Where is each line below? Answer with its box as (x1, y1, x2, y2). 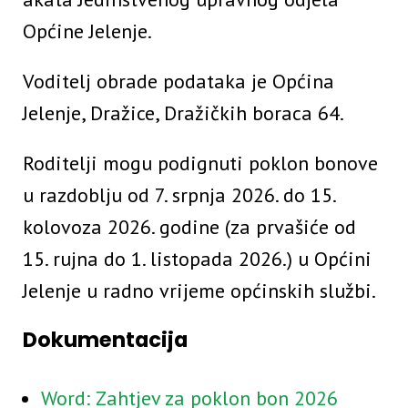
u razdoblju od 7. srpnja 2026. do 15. (23, 182, 335, 209)
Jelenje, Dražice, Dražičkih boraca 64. (23, 100, 344, 127)
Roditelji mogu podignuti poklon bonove (23, 150, 378, 177)
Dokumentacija (23, 325, 188, 355)
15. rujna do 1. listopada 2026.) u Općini (23, 246, 372, 272)
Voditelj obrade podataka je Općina (23, 68, 334, 95)
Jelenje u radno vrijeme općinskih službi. (23, 278, 376, 304)
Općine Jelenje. (23, 18, 152, 45)
